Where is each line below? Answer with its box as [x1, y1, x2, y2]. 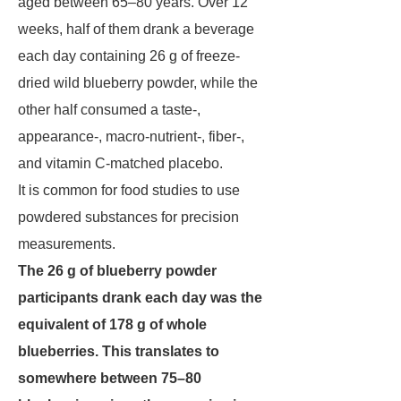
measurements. [18, 236, 115, 252]
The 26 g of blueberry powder [18, 263, 217, 278]
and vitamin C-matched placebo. [18, 156, 223, 171]
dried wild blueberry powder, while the [18, 75, 258, 90]
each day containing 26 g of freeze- [18, 48, 240, 64]
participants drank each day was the [18, 290, 262, 305]
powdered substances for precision [18, 209, 239, 225]
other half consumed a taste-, [18, 102, 200, 117]
